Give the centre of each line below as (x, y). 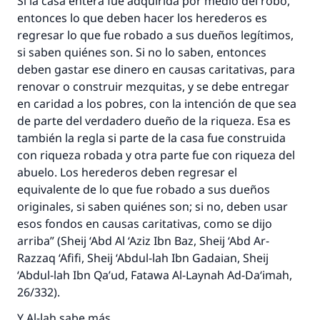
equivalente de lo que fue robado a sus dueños (144, 189)
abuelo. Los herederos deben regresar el (127, 172)
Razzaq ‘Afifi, (52, 258)
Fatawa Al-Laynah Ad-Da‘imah (210, 275)
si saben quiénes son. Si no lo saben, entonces (142, 52)
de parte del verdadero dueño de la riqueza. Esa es (154, 121)
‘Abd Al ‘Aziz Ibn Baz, (143, 241)
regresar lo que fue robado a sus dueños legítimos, (155, 35)
